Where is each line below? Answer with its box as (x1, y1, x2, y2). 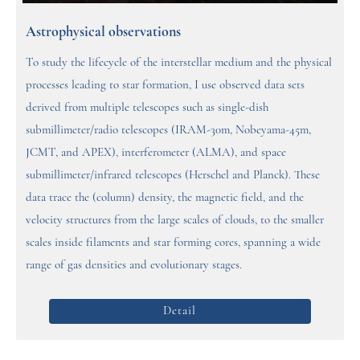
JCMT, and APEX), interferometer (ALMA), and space (26, 146, 286, 159)
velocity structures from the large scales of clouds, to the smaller (26, 214, 324, 227)
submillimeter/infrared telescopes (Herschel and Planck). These (26, 169, 320, 182)
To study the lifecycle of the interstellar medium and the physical (26, 56, 332, 69)
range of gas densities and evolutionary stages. (26, 259, 242, 272)
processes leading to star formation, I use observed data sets (26, 79, 305, 92)
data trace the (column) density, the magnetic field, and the (26, 191, 304, 204)
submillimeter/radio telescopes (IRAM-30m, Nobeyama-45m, (26, 124, 311, 137)
